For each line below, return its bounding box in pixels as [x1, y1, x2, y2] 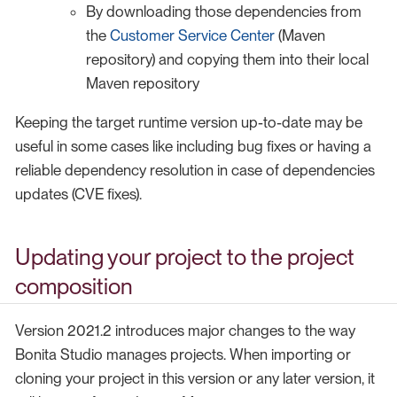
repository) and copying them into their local [86, 51, 369, 69]
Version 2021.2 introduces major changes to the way [15, 321, 355, 339]
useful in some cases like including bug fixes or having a [15, 137, 371, 156]
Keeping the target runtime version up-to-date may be [15, 113, 362, 132]
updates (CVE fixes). [15, 185, 142, 204]
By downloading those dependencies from [86, 3, 362, 21]
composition [15, 273, 133, 300]
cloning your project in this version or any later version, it [15, 369, 375, 387]
